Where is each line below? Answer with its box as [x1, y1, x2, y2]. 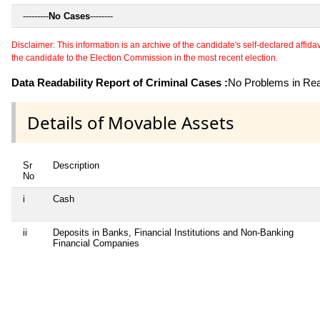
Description [53, 159, 99, 171]
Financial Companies [53, 237, 139, 249]
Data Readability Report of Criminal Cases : [11, 76, 228, 89]
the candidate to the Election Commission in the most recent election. [11, 53, 278, 64]
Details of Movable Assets [27, 110, 234, 134]
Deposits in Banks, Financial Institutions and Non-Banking [53, 226, 294, 238]
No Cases [49, 11, 90, 22]
